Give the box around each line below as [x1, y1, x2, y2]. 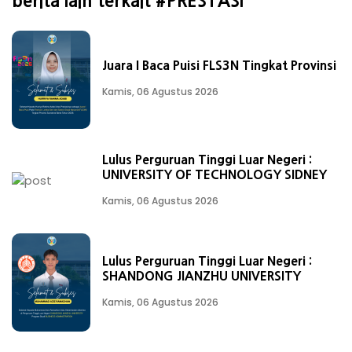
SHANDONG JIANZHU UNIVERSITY [102, 269, 301, 282]
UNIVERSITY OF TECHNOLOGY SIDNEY [102, 167, 327, 181]
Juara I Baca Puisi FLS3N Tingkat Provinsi [102, 59, 336, 71]
